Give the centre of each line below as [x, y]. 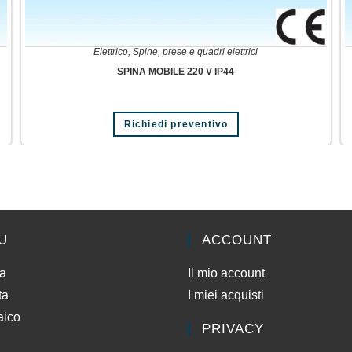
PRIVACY [233, 328]
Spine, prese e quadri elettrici [196, 52]
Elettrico [111, 52]
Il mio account [226, 273]
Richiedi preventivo [176, 125]
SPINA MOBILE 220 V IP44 [176, 72]
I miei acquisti [226, 295]
